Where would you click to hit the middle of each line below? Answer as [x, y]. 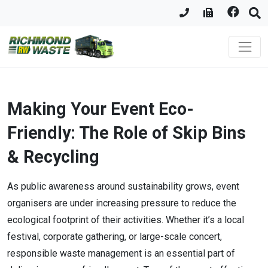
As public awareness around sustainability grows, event [123, 186]
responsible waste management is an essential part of [121, 253]
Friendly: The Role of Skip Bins [127, 133]
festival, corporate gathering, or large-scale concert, [115, 236]
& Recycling [55, 156]
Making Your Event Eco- [100, 109]
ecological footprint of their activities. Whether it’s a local [126, 220]
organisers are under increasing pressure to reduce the [122, 203]
